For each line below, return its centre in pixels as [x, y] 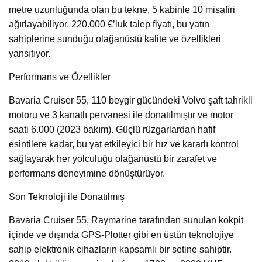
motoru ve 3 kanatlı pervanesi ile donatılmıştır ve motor [121, 115]
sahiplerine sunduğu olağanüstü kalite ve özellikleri [115, 39]
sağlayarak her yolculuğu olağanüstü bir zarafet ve [113, 159]
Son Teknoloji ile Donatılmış [67, 197]
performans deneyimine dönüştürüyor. [87, 174]
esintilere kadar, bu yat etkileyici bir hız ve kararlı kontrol [124, 144]
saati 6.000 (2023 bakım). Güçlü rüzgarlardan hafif [112, 130]
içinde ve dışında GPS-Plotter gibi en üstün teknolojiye [121, 235]
